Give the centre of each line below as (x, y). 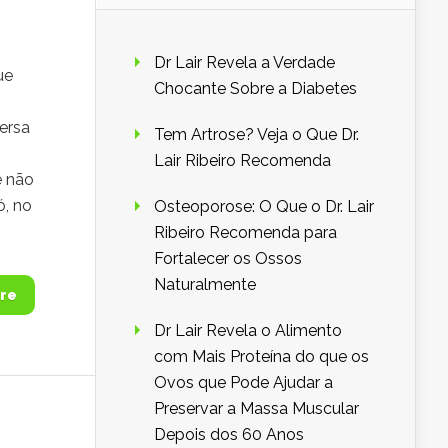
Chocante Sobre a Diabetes (255, 89)
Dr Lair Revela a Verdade (244, 63)
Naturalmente (205, 285)
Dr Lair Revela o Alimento (248, 331)
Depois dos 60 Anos (229, 435)
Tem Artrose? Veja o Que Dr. (256, 135)
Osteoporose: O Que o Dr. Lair (264, 207)
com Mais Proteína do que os (261, 357)
